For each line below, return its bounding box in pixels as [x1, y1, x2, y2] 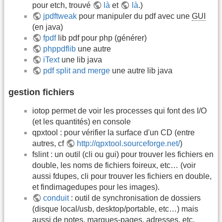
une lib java [59, 55, 103, 64]
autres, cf [32, 139, 66, 148]
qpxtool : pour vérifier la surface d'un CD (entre [32, 128, 195, 137]
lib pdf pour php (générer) [56, 33, 147, 42]
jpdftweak [43, 11, 77, 20]
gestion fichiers [8, 87, 74, 97]
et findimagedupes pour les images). [32, 182, 160, 191]
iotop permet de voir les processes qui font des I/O [32, 106, 207, 115]
